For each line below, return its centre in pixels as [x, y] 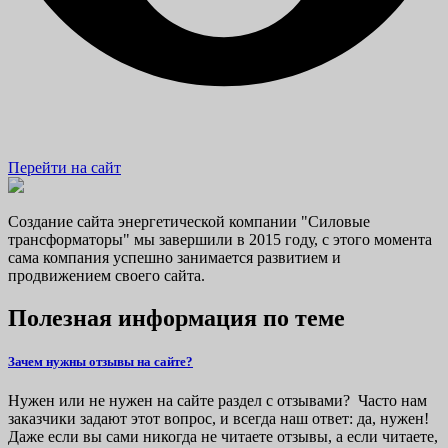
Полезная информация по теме [176, 317]
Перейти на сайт [64, 167]
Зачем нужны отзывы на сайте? [100, 361]
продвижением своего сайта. [106, 275]
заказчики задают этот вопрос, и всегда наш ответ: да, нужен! [220, 418]
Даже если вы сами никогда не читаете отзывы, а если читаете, [223, 436]
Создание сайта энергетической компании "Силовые [189, 221]
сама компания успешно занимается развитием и [174, 257]
